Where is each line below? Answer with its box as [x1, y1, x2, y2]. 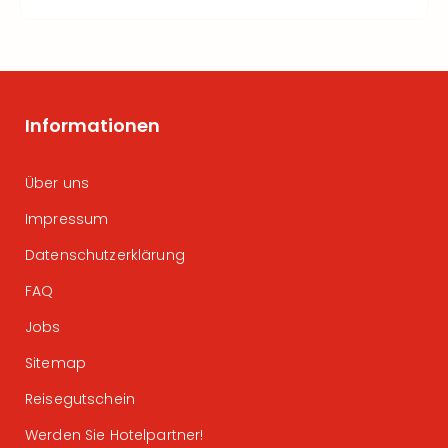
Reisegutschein [25, 389, 135, 409]
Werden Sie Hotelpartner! [25, 425, 204, 445]
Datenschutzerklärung [25, 245, 185, 265]
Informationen [25, 113, 160, 138]
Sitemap [25, 353, 86, 373]
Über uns [25, 173, 90, 193]
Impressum [25, 209, 109, 229]
